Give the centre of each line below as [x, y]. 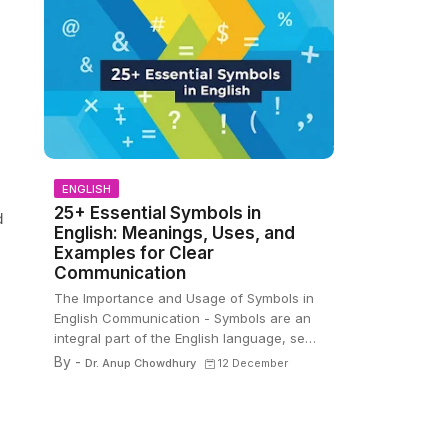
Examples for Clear [133, 253]
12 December [252, 363]
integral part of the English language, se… [184, 338]
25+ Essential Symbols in [157, 213]
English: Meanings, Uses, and [174, 233]
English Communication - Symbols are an [182, 318]
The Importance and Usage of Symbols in [183, 298]
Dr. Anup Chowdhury [140, 363]
